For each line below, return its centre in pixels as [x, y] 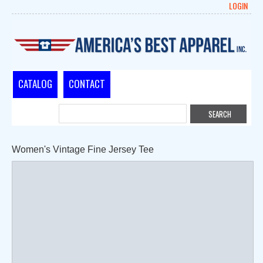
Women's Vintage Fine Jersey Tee [83, 150]
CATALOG [35, 84]
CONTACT [87, 84]
